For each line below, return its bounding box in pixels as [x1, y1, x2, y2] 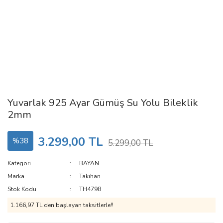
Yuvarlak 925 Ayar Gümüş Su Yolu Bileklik [7, 96, 198, 110]
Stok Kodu [7, 185, 36, 193]
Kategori [7, 159, 31, 167]
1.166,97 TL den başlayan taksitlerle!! [10, 201, 113, 209]
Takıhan [79, 172, 101, 180]
